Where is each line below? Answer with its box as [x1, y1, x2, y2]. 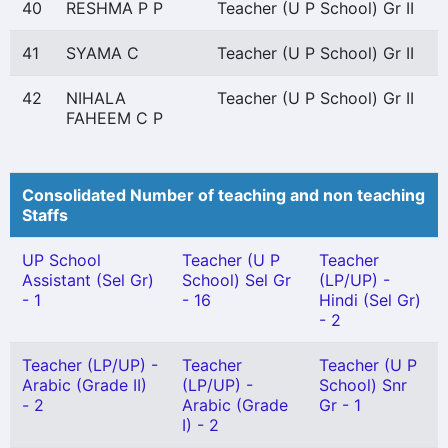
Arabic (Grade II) [22, 375, 147, 395]
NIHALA [66, 88, 126, 108]
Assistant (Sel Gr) [22, 270, 154, 290]
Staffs [22, 205, 68, 225]
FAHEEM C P [66, 108, 163, 128]
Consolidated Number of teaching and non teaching [22, 185, 425, 205]
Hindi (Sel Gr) [319, 290, 421, 310]
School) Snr [319, 375, 407, 395]
